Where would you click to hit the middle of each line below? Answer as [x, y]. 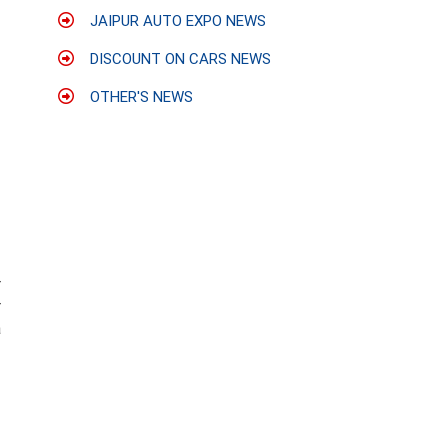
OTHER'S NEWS [139, 97]
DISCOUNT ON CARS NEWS [178, 59]
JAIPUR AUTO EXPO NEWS [176, 21]
